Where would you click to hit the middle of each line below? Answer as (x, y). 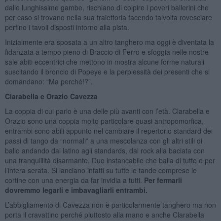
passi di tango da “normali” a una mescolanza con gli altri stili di (103, 140)
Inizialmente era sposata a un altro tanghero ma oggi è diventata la (109, 42)
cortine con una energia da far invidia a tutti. (74, 180)
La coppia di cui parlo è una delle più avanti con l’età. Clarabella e (107, 111)
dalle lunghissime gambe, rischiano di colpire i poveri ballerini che (107, 7)
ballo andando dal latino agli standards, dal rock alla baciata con (105, 150)
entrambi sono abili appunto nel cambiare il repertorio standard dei (109, 130)
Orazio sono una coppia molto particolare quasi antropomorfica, (104, 121)
